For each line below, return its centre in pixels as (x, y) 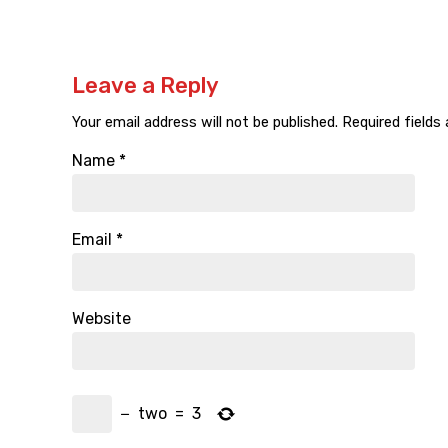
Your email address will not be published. (205, 123)
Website (101, 319)
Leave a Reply (145, 86)
